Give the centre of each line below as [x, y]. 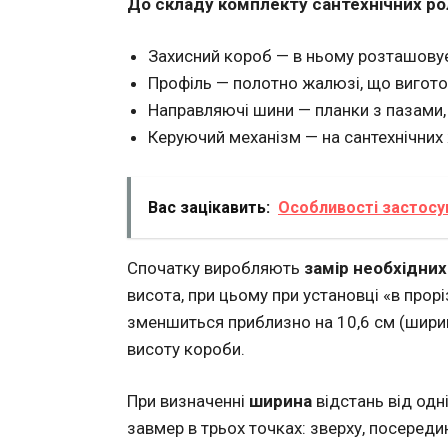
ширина [280, 401]
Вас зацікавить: [209, 207]
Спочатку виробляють [215, 267]
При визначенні [188, 401]
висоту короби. [186, 348]
